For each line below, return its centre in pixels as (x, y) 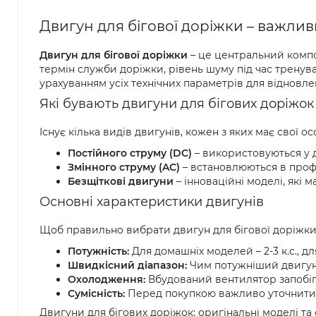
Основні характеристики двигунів (152, 201)
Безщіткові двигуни (121, 181)
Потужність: (98, 251)
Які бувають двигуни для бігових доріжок (177, 103)
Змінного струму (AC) (124, 167)
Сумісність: (96, 293)
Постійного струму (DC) (130, 153)
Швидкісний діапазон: (127, 265)
